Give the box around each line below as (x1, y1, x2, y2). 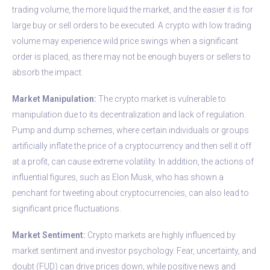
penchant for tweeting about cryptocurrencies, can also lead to (12, 187, 249, 198)
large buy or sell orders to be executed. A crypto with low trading (12, 20, 251, 30)
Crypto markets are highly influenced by (86, 230, 236, 240)
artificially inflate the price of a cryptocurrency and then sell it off (12, 140, 251, 151)
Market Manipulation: (12, 93, 96, 104)
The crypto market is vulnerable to (96, 93, 226, 104)
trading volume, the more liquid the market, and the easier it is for (12, 4, 253, 14)
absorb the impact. (12, 67, 83, 77)
